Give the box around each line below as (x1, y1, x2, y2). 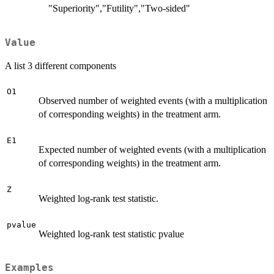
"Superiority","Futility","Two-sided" (48, 3, 190, 14)
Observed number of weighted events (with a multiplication (39, 95, 267, 106)
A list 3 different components (5, 60, 116, 71)
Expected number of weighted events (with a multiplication (39, 144, 266, 155)
